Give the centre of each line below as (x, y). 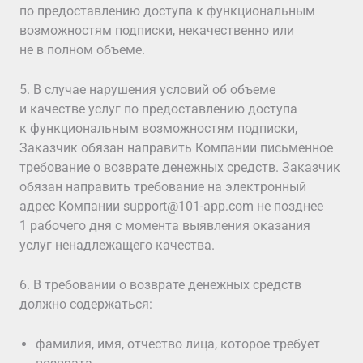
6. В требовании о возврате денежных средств (160, 285)
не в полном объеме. (82, 50)
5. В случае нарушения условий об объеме (147, 90)
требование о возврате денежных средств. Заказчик (180, 167)
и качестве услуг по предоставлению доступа (158, 109)
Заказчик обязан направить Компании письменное (176, 148)
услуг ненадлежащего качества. (117, 245)
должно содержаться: (86, 304)
